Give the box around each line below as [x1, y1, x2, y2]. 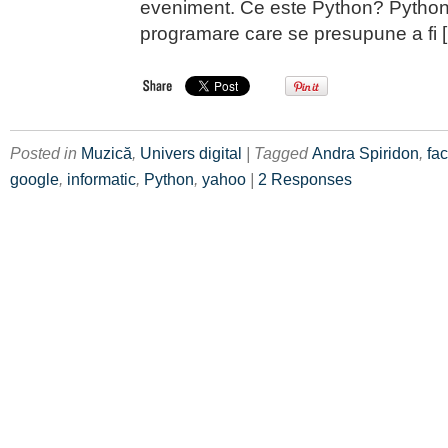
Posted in [10, 144, 81, 162]
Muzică [81, 144, 132, 162]
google [10, 170, 59, 188]
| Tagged [246, 144, 312, 162]
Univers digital [140, 144, 242, 162]
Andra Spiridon [312, 144, 419, 162]
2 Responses [258, 170, 352, 188]
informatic [67, 170, 136, 188]
